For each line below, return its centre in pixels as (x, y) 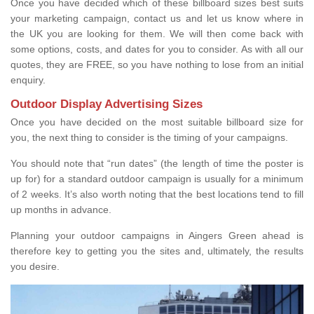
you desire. (35, 267)
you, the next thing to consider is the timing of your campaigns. (149, 138)
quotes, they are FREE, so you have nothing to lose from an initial (157, 65)
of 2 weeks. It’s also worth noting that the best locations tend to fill (157, 194)
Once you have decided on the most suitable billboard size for (157, 122)
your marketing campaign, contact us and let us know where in (157, 19)
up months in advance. (61, 210)
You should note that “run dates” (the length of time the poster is (157, 164)
